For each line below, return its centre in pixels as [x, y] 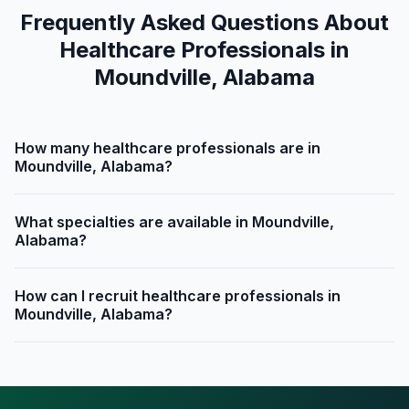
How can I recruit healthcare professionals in [178, 296]
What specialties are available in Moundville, [174, 222]
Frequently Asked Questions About [204, 23]
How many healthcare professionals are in [168, 148]
